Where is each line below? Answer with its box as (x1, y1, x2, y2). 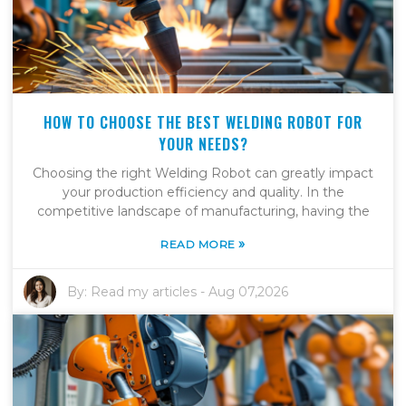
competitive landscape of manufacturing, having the (36, 203, 370, 220)
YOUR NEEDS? (158, 133, 248, 156)
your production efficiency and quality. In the (62, 184, 344, 201)
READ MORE (160, 237, 239, 252)
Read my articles (91, 284, 198, 301)
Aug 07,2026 (208, 284, 289, 301)
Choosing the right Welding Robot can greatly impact (33, 165, 373, 182)
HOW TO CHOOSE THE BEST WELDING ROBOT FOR (43, 111, 362, 134)
